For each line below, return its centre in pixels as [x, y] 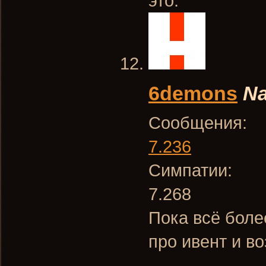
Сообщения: [198, 123]
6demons [193, 93]
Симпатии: [190, 170]
